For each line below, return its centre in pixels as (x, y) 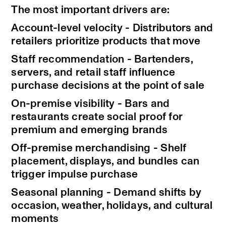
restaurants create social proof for (97, 117)
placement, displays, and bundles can (105, 161)
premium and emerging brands (90, 130)
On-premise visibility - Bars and (91, 104)
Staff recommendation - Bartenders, (102, 60)
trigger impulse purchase (75, 175)
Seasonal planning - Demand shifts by (106, 193)
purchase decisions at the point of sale (108, 86)
